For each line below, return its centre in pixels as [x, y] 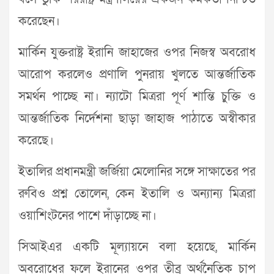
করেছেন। [39, 21]
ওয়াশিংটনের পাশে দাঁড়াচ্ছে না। [87, 216]
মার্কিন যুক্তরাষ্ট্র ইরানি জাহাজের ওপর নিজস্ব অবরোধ [137, 53]
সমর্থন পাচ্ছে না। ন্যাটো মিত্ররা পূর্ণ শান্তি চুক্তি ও [137, 97]
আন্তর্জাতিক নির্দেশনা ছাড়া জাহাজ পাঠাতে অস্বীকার [137, 119]
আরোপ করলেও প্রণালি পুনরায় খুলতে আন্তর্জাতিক [137, 75]
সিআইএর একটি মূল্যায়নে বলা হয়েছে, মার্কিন [137, 247]
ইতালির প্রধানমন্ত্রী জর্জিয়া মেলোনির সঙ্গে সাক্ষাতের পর [137, 172]
